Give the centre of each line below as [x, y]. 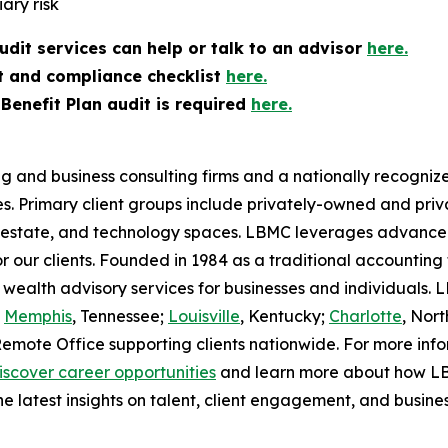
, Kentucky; [284, 315]
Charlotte [365, 315]
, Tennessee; [120, 315]
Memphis [38, 315]
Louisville [204, 315]
